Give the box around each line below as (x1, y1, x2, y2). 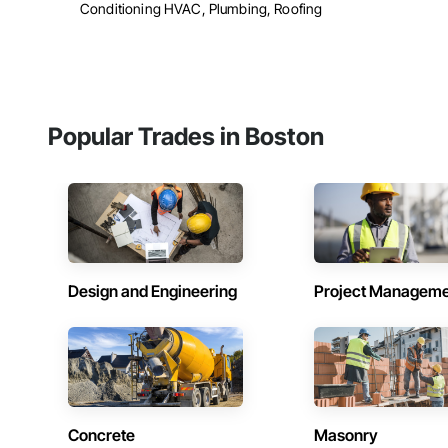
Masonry (314, 425, 379, 446)
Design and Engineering (68, 281, 237, 302)
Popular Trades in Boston (48, 122, 324, 152)
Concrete (68, 425, 135, 446)
